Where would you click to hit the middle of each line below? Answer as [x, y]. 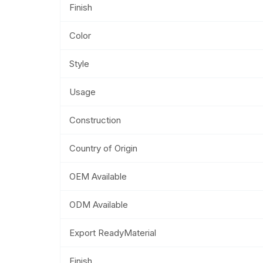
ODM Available [99, 204]
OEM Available [98, 176]
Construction [95, 120]
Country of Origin [103, 148]
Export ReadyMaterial [113, 232]
